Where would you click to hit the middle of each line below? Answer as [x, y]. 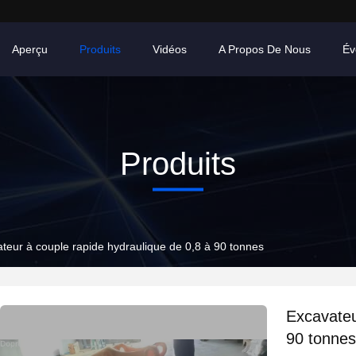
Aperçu [30, 49]
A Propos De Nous [265, 49]
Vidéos [170, 49]
